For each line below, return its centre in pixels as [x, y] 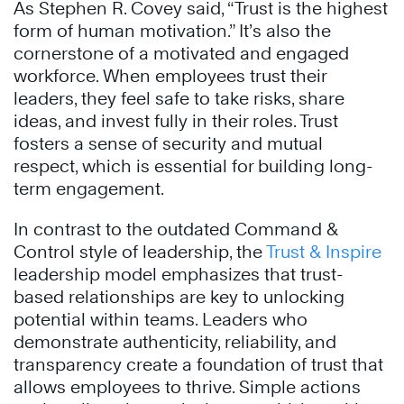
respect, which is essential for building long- [193, 166]
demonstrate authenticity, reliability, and [175, 342]
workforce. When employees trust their [170, 76]
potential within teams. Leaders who [161, 319]
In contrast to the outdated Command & [176, 229]
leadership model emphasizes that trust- [179, 274]
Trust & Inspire [324, 252]
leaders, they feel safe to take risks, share [179, 98]
